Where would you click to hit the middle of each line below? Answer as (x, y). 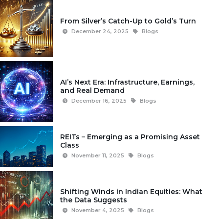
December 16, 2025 (99, 100)
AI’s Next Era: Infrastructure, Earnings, (127, 82)
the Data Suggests (93, 200)
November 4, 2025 (98, 210)
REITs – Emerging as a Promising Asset (130, 137)
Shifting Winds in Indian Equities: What (131, 192)
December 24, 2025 (100, 32)
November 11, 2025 (98, 155)
